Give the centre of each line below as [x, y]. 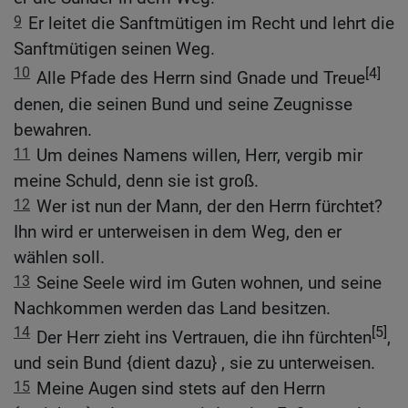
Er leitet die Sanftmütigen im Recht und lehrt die [211, 24]
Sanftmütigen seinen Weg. [114, 49]
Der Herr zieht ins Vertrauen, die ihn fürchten [204, 338]
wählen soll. [59, 257]
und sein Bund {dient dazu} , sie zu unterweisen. [194, 363]
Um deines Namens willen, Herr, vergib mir [199, 155]
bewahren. [53, 129]
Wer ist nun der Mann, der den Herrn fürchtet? [209, 206]
